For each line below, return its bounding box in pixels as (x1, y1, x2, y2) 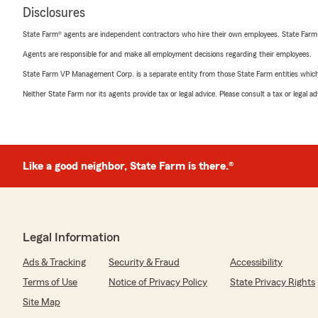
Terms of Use (23, 278, 77, 287)
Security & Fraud (109, 258, 180, 268)
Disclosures (23, 6, 85, 20)
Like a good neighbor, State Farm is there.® (23, 160, 234, 172)
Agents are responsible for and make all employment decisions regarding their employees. (23, 50, 312, 58)
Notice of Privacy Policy (109, 278, 207, 287)
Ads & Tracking (23, 258, 86, 268)
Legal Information (23, 231, 120, 243)
